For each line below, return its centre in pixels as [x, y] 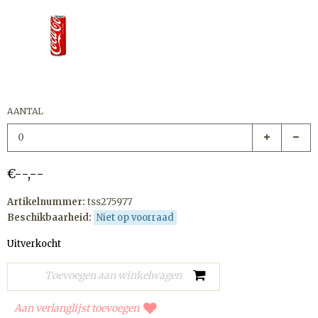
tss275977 [110, 202]
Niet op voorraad [135, 217]
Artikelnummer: [46, 202]
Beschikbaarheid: [49, 217]
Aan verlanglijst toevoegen [77, 308]
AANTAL [25, 111]
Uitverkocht [34, 244]
